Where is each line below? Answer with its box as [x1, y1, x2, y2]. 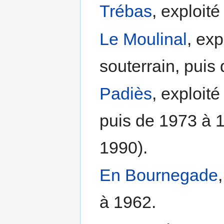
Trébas [99, 1, 152, 21]
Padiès [99, 84, 152, 103]
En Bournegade [99, 165, 218, 185]
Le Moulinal [99, 29, 187, 48]
